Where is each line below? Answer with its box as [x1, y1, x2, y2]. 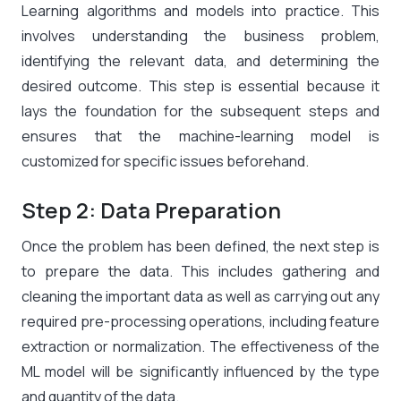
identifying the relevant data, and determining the [21, 51, 380, 72]
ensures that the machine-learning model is [21, 126, 380, 147]
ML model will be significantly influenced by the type [21, 362, 380, 382]
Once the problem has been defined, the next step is [21, 236, 380, 257]
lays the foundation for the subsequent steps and [21, 101, 380, 122]
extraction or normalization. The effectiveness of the [21, 337, 380, 357]
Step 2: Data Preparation [21, 195, 281, 226]
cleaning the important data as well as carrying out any [21, 286, 380, 307]
